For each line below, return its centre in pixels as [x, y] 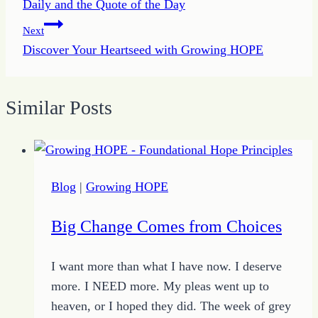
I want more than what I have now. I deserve [166, 266]
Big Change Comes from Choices [166, 226]
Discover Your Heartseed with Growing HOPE [143, 50]
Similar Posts [59, 108]
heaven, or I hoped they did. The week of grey [171, 306]
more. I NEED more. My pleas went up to [160, 286]
